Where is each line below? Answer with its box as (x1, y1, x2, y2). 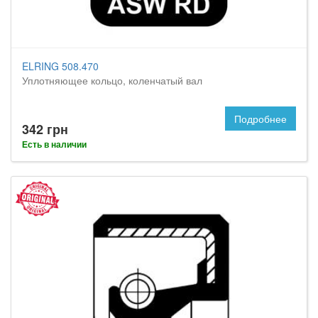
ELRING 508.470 (22, 59, 99, 73)
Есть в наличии (22, 138, 87, 150)
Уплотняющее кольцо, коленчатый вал (22, 73, 202, 87)
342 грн (22, 120, 68, 138)
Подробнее (234, 111, 287, 126)
